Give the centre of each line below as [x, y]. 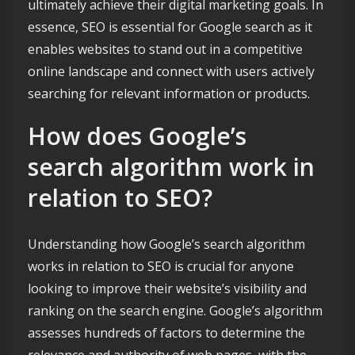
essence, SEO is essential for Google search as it [170, 27]
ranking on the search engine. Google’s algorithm [175, 311]
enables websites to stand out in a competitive [165, 49]
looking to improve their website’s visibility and [167, 288]
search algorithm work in [171, 167]
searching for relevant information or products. [169, 94]
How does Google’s [137, 136]
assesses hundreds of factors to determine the [166, 333]
